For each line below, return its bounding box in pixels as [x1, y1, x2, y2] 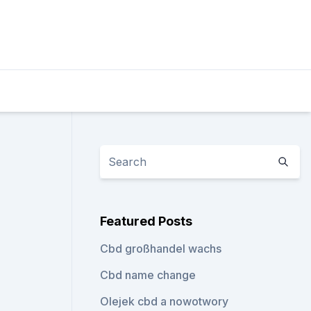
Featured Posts [100, 214, 193, 228]
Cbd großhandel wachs [100, 242, 222, 255]
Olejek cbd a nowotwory [100, 294, 229, 308]
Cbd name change [100, 268, 196, 282]
